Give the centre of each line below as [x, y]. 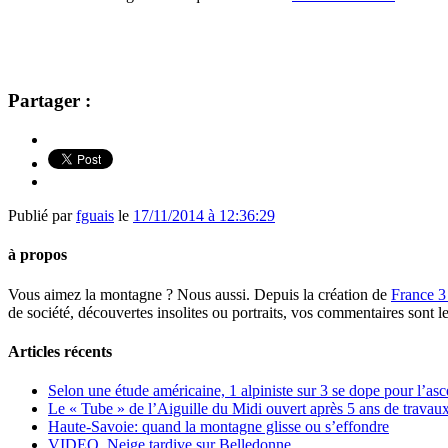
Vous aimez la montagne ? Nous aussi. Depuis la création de [199, 294]
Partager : [49, 101]
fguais [95, 216]
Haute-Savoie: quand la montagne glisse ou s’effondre [218, 427]
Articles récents [60, 351]
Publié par [42, 216]
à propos [37, 255]
